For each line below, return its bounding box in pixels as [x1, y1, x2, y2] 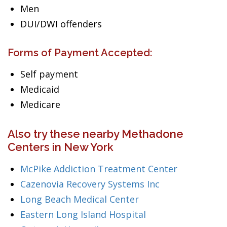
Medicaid [20, 83, 59, 95]
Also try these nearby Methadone [8, 127, 183, 140]
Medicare [20, 98, 60, 110]
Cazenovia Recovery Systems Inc [20, 178, 160, 190]
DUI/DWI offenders [20, 18, 102, 30]
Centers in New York [8, 140, 113, 154]
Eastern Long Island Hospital [20, 208, 146, 220]
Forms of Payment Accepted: [8, 47, 153, 59]
